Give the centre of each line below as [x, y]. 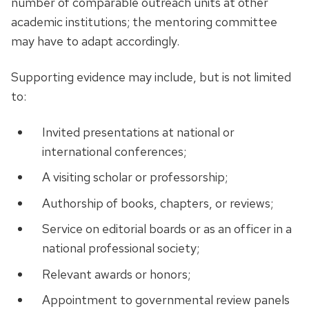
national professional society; [120, 248]
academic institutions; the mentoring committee [144, 21]
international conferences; [114, 151]
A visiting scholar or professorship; [134, 177]
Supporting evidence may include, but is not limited [151, 77]
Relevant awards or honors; [116, 274]
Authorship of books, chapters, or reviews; [157, 203]
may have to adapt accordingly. [95, 41]
